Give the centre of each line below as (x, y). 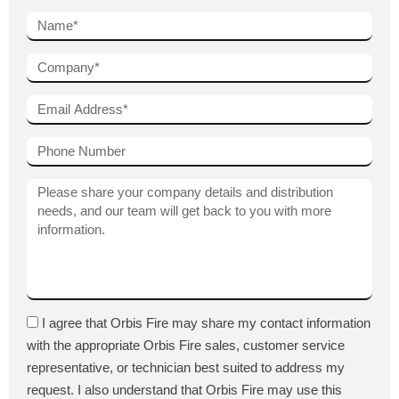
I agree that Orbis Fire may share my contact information (206, 322)
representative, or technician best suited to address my (186, 367)
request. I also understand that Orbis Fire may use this (184, 389)
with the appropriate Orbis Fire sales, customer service (186, 345)
